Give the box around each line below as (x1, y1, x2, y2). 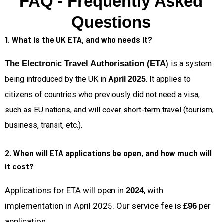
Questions (71, 12, 151, 31)
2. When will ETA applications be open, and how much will (5, 147, 212, 159)
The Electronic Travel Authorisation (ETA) (5, 58, 171, 68)
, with (144, 185, 163, 196)
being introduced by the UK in (5, 74, 108, 84)
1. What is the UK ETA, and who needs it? (5, 33, 152, 45)
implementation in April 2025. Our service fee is (5, 201, 183, 211)
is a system (171, 58, 212, 68)
